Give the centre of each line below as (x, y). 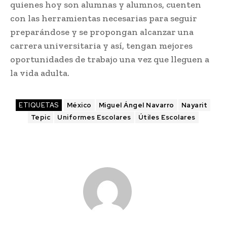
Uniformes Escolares (94, 118)
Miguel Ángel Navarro (136, 105)
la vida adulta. (40, 73)
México (79, 105)
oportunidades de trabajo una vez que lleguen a (110, 60)
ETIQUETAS (39, 105)
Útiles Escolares (167, 118)
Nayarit (194, 105)
